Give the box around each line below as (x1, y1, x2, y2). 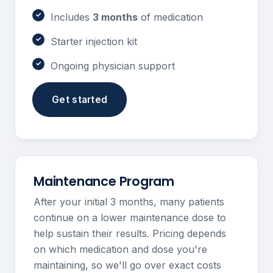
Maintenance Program (34, 172, 175, 190)
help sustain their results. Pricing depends (34, 227, 226, 240)
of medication (138, 10, 203, 23)
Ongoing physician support (51, 59, 175, 72)
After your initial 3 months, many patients (34, 196, 224, 208)
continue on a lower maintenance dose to (34, 211, 226, 224)
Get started (52, 93, 108, 105)
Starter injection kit (51, 35, 137, 48)
